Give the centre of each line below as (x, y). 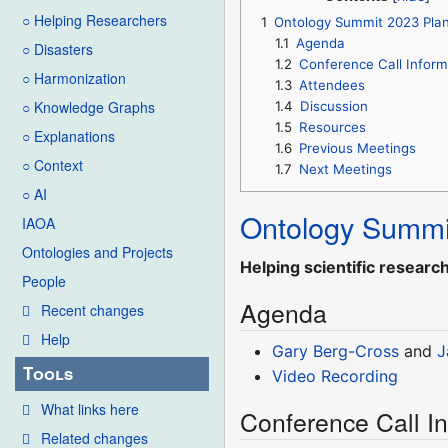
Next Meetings (345, 168)
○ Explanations (68, 136)
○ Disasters (57, 49)
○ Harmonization (74, 78)
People (44, 281)
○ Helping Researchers (94, 20)
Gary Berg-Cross (336, 351)
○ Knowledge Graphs (88, 107)
